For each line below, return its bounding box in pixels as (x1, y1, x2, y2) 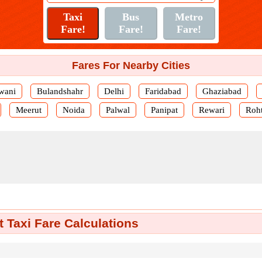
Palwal (106, 105, 130, 115)
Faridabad (144, 87, 181, 96)
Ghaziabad (202, 87, 242, 96)
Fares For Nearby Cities (72, 60, 190, 71)
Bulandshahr (36, 87, 83, 96)
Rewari (199, 105, 225, 115)
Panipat (151, 105, 178, 115)
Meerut (16, 105, 42, 115)
